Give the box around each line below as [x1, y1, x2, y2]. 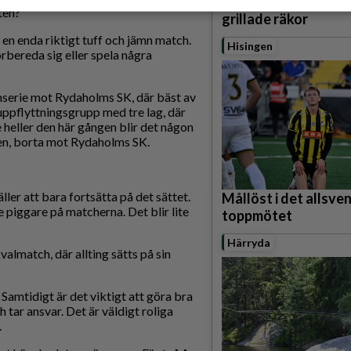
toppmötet [222, 207, 292, 225]
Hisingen [227, 39, 273, 53]
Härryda [227, 236, 270, 250]
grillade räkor [222, 10, 308, 28]
